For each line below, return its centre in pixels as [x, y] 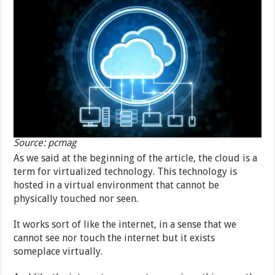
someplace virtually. [58, 251]
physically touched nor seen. [76, 198]
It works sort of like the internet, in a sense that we [125, 224]
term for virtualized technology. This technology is [126, 171]
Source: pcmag [45, 142]
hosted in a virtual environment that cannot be [117, 185]
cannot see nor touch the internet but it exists [114, 238]
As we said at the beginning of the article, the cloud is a [136, 158]
